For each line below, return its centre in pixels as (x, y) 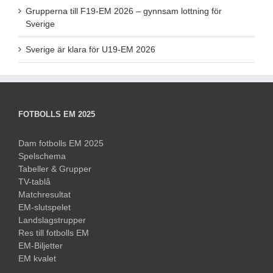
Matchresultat (44, 195)
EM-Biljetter (41, 246)
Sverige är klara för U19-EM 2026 (90, 50)
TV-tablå (34, 182)
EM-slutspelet (44, 207)
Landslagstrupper (52, 220)
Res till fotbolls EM (54, 233)
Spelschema (42, 156)
